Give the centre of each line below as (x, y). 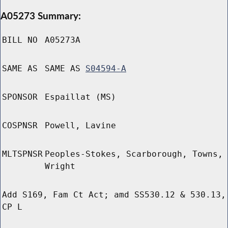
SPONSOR (20, 97)
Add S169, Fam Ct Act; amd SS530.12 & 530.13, (114, 195)
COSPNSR (20, 126)
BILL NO (20, 40)
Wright (60, 166)
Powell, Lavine (80, 126)
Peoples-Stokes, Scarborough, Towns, (134, 154)
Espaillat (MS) (80, 97)
